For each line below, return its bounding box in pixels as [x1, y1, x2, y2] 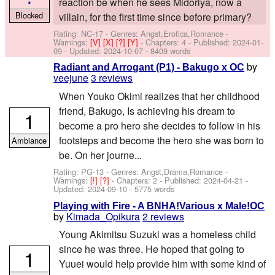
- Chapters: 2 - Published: [112, 174, 204, 187]
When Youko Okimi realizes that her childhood [58, 88, 260, 103]
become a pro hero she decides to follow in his [58, 118, 260, 133]
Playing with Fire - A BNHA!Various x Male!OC [53, 200, 265, 211]
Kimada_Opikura [66, 209, 141, 223]
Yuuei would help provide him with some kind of [58, 256, 266, 271]
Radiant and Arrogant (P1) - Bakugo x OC [53, 62, 245, 73]
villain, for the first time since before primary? [58, 9, 252, 24]
